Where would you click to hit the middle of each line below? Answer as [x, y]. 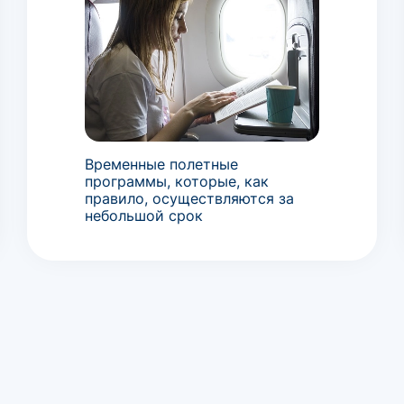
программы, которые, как [176, 182]
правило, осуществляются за [189, 199]
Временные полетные [161, 165]
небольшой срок [143, 216]
